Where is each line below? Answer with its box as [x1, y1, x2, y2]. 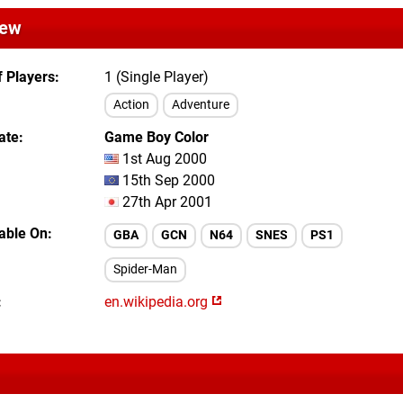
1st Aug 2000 [119, 150, 207, 167]
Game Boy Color [104, 129, 209, 146]
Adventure [172, 97, 229, 112]
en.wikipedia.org [104, 293, 211, 310]
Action [113, 97, 149, 112]
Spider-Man [113, 262, 177, 277]
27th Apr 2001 [119, 193, 212, 210]
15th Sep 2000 [119, 172, 215, 189]
